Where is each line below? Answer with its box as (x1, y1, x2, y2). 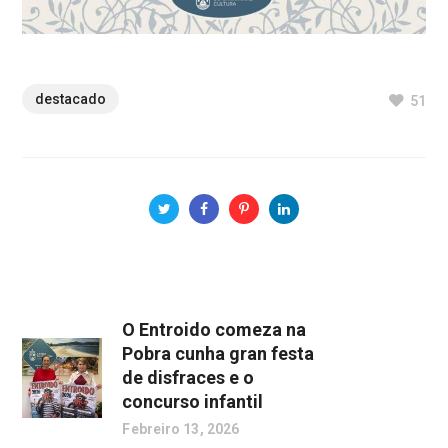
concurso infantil (122, 390, 264, 412)
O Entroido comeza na (122, 318, 307, 340)
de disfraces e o (122, 366, 255, 388)
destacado (35, 90, 107, 107)
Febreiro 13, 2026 (122, 420, 240, 437)
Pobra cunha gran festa (122, 342, 315, 364)
